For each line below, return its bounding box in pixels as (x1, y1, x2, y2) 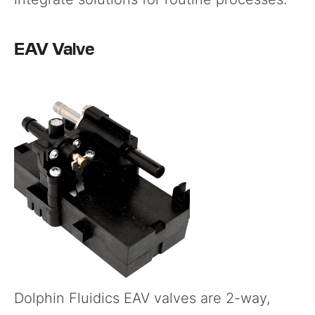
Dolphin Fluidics (14, 289, 124, 307)
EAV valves (124, 289, 196, 307)
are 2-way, (196, 289, 270, 307)
